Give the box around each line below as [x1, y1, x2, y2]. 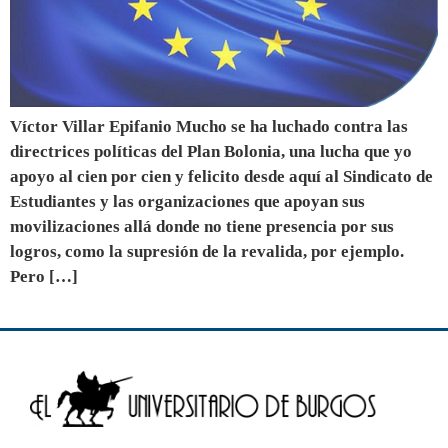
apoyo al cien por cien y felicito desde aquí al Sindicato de [10, 167, 433, 187]
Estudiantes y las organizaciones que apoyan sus [10, 192, 365, 212]
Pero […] [10, 267, 78, 287]
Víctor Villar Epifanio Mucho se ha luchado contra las [10, 117, 408, 137]
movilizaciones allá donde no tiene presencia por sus [10, 217, 394, 237]
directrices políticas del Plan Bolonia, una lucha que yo [10, 142, 412, 162]
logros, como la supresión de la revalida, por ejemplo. [10, 242, 404, 262]
